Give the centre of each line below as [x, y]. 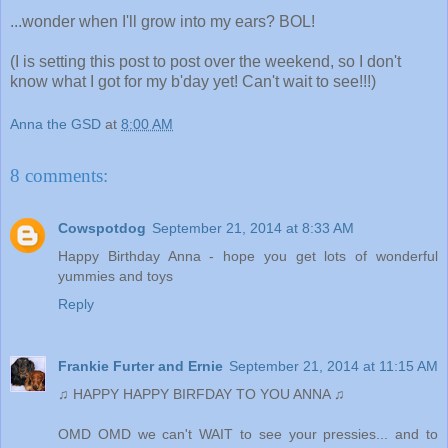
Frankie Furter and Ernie [140, 365]
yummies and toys [115, 275]
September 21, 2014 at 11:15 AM [333, 365]
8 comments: [59, 176]
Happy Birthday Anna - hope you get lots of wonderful [248, 255]
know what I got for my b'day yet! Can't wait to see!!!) [193, 81]
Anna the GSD [55, 124]
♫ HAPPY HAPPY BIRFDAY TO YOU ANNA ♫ [201, 393]
